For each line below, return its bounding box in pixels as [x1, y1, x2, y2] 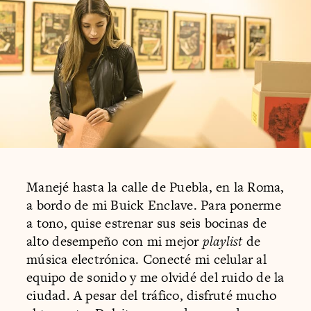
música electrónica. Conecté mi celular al [26, 249, 267, 269]
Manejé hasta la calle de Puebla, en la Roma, [26, 177, 285, 196]
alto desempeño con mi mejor [26, 231, 203, 251]
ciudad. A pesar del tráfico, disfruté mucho [26, 285, 277, 305]
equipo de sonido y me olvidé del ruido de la [26, 267, 285, 287]
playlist [202, 231, 243, 251]
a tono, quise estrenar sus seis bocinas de [26, 213, 267, 233]
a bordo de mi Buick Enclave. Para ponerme [26, 195, 281, 215]
